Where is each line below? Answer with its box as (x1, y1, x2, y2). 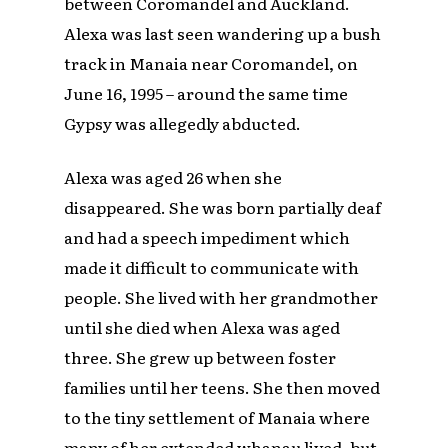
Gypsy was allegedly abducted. (64, 111, 302, 136)
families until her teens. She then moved (64, 375, 381, 400)
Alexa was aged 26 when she (64, 165, 283, 190)
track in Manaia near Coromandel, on (64, 51, 359, 76)
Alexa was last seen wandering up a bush (64, 21, 382, 46)
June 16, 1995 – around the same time (64, 81, 349, 106)
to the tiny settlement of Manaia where (64, 405, 371, 430)
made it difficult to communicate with (64, 255, 360, 280)
